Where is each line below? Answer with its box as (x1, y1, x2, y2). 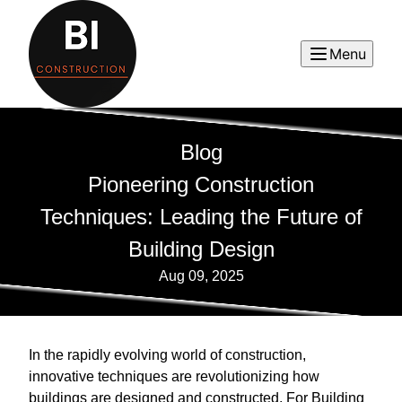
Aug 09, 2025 (158, 268, 244, 284)
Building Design (127, 237, 275, 261)
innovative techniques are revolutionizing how (29, 369, 319, 384)
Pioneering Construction (88, 172, 314, 197)
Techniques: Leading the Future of (39, 205, 363, 229)
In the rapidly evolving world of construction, (29, 347, 306, 363)
